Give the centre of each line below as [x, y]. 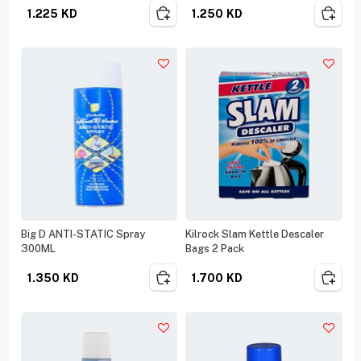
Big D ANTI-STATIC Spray [83, 234]
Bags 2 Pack [228, 248]
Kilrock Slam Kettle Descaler [255, 234]
